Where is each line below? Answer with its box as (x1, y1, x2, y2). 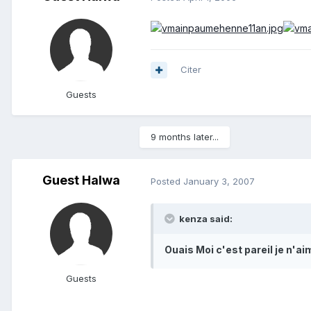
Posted (151, 175, 183, 187)
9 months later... (151, 131, 219, 143)
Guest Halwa (42, 173, 120, 188)
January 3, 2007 (183, 175, 255, 187)
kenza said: (177, 213, 233, 225)
